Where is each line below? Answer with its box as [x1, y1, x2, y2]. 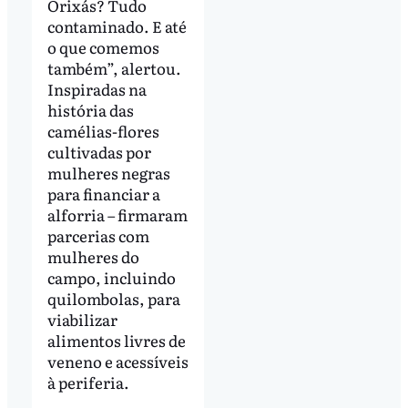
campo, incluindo [46, 266, 176, 290]
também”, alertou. [46, 56, 181, 80]
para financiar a [46, 182, 160, 206]
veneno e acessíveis [46, 350, 189, 373]
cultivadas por [46, 140, 151, 164]
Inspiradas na [46, 77, 147, 101]
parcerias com [46, 224, 149, 248]
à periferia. [46, 371, 129, 394]
